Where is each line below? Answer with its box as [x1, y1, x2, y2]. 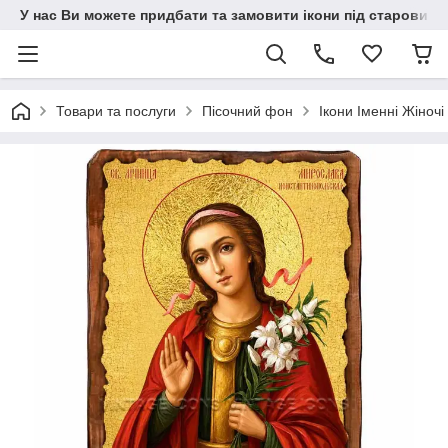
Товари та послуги [56, 103, 176, 119]
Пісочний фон [202, 103, 293, 119]
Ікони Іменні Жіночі [319, 103, 444, 119]
